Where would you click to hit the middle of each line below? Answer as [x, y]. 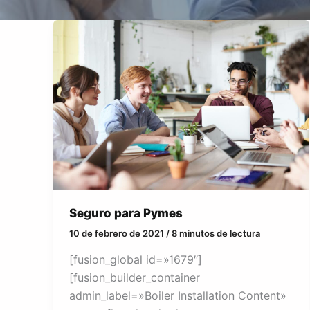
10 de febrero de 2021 [117, 234]
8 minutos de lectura [216, 234]
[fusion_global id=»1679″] [135, 259]
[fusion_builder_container [134, 277]
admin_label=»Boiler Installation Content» [177, 295]
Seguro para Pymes [126, 213]
